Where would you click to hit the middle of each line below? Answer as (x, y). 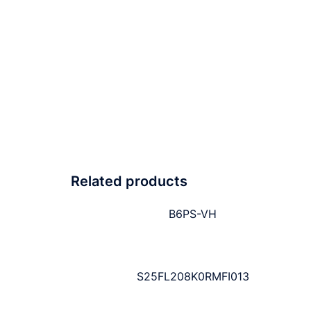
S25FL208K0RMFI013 (193, 277)
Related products (129, 182)
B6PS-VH (193, 214)
